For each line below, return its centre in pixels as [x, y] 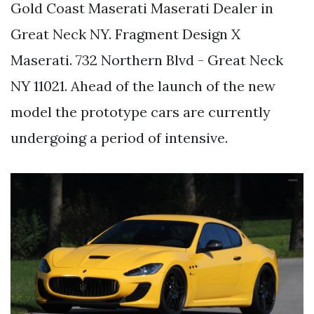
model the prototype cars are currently [141, 111]
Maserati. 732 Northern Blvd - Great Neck [147, 60]
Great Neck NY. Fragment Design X [125, 34]
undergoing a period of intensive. [119, 137]
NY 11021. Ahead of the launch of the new [143, 86]
